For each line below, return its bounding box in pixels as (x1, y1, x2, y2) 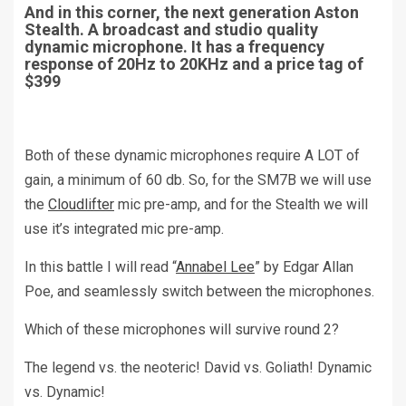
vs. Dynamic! (24, 383, 105, 401)
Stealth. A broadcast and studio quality (24, 20, 318, 40)
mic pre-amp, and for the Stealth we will (114, 196, 368, 214)
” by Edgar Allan (255, 258, 353, 276)
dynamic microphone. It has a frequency (24, 37, 324, 57)
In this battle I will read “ (24, 258, 176, 276)
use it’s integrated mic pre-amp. (24, 220, 224, 238)
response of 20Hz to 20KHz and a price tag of (24, 54, 363, 74)
